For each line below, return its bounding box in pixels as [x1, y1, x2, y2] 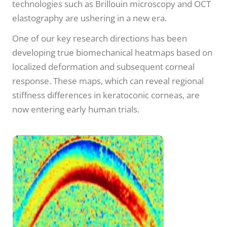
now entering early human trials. [12, 103, 139, 115]
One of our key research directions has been [12, 32, 187, 44]
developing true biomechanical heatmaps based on [12, 46, 212, 58]
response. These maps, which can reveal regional [12, 74, 204, 87]
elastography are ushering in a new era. [12, 12, 167, 24]
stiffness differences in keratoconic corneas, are [12, 89, 200, 101]
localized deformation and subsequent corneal [12, 60, 195, 72]
